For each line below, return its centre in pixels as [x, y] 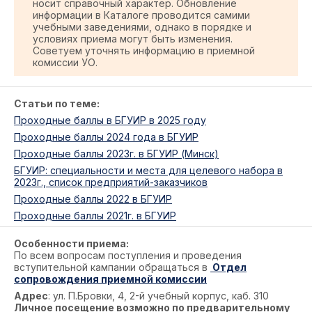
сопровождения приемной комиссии [110, 279]
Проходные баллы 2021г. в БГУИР [95, 216]
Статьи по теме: [57, 103]
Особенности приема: [71, 243]
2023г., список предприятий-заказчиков [111, 182]
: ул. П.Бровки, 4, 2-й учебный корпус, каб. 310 [158, 296]
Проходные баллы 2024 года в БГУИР [106, 137]
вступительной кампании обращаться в [112, 267]
